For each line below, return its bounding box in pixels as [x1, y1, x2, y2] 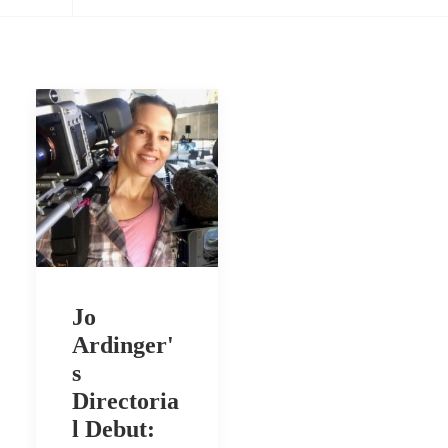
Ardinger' [72, 332, 174, 359]
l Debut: [72, 416, 155, 443]
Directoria [72, 388, 179, 415]
